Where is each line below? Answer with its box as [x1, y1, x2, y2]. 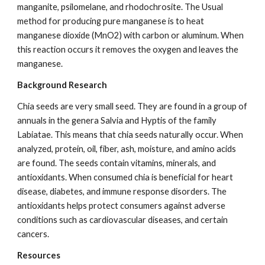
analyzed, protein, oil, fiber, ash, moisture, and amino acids [17, 144, 237, 154]
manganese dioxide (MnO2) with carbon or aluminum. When [17, 30, 244, 41]
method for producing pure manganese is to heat [17, 16, 205, 27]
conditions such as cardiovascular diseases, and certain [17, 215, 228, 225]
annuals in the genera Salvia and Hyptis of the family [17, 115, 217, 126]
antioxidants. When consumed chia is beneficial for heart [17, 172, 234, 183]
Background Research [17, 80, 108, 91]
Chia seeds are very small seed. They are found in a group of [17, 101, 248, 112]
